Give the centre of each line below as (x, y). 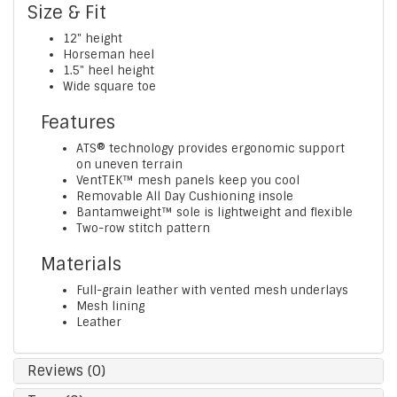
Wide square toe (109, 86)
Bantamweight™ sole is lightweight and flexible (214, 212)
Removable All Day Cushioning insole (185, 196)
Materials (81, 264)
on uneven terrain (129, 164)
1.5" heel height (109, 70)
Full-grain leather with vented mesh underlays (212, 290)
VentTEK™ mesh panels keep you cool (188, 180)
